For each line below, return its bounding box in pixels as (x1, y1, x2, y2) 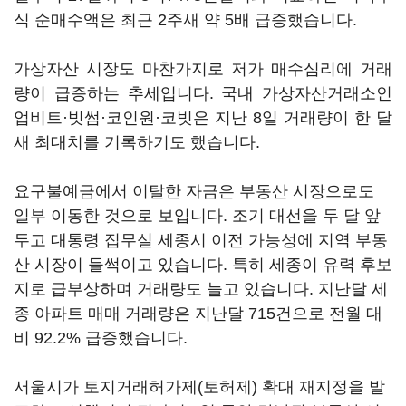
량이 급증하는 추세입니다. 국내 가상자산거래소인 (14, 84, 392, 102)
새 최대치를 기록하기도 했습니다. (14, 133, 260, 151)
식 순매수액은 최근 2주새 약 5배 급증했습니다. (14, 11, 357, 29)
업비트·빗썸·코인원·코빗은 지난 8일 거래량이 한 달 (14, 109, 392, 127)
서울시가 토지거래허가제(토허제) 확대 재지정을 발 (14, 378, 385, 396)
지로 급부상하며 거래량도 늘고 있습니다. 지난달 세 (14, 280, 388, 298)
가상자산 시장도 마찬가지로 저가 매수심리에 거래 (14, 60, 392, 78)
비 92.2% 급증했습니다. (14, 329, 188, 347)
